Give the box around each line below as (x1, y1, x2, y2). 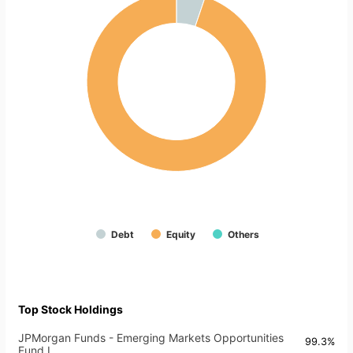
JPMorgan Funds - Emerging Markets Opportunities (18, 331, 284, 345)
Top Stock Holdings (18, 303, 123, 317)
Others (228, 229, 259, 241)
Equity (166, 229, 195, 241)
